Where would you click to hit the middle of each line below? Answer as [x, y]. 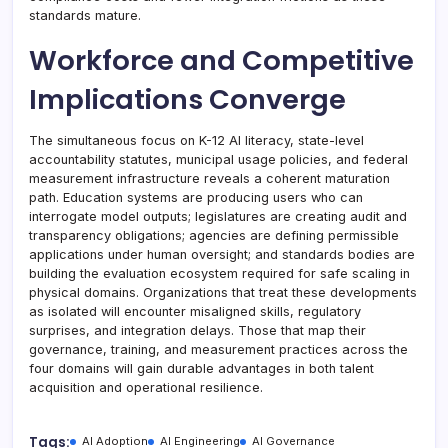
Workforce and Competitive [221, 60]
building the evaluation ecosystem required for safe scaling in [219, 273]
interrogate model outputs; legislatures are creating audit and [218, 216]
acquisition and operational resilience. [146, 387]
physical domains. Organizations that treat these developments [223, 292]
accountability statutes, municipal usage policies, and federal [218, 159]
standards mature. [85, 15]
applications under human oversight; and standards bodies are [222, 254]
